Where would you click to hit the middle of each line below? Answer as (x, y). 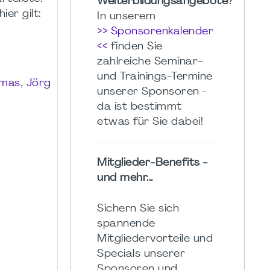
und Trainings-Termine (155, 77)
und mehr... (125, 178)
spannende (126, 224)
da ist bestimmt (140, 107)
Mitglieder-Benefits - (152, 163)
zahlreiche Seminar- (150, 61)
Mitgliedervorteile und (155, 239)
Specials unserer (141, 254)
